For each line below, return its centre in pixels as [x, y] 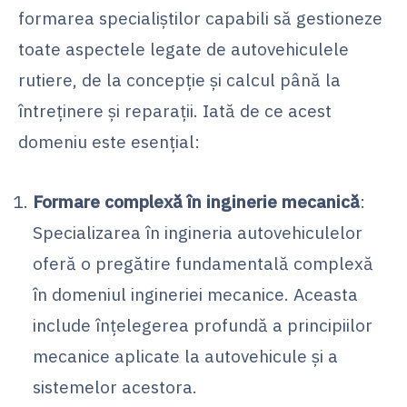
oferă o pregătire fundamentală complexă [203, 263]
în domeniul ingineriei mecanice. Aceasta [195, 293]
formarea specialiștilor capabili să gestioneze [200, 17]
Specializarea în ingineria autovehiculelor [198, 232]
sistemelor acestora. [115, 386]
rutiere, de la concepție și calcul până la [179, 79]
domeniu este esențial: [109, 141]
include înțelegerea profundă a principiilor [203, 324]
